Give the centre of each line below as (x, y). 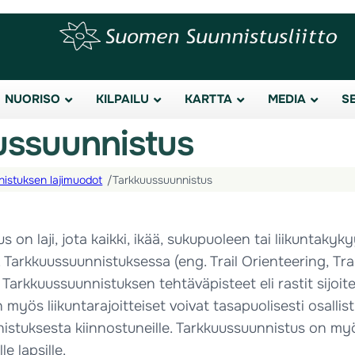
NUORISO (32, 99)
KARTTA (208, 99)
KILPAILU (122, 99)
